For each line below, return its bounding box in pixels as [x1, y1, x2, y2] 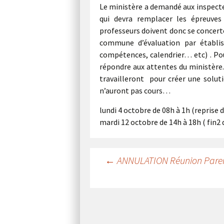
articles [89, 186, 134, 200]
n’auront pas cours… [99, 85, 170, 95]
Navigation [89, 153, 155, 167]
